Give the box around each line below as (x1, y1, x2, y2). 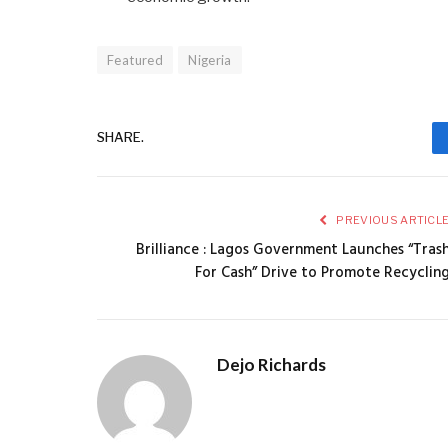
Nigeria (188, 51, 232, 68)
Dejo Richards (217, 353, 326, 375)
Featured (107, 51, 164, 68)
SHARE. (97, 129, 144, 146)
